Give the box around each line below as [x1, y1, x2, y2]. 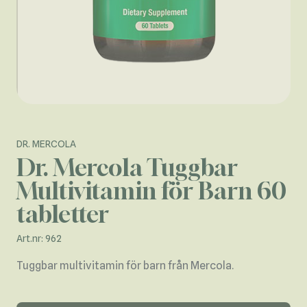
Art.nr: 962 [16, 233, 62, 245]
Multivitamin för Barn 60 [16, 177, 286, 206]
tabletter [16, 200, 109, 229]
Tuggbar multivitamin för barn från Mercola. [16, 259, 234, 273]
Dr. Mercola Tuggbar [16, 153, 238, 182]
